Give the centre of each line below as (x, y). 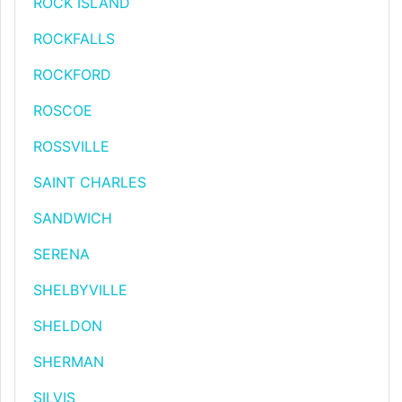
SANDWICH (73, 218)
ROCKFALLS (74, 39)
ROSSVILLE (71, 146)
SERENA (61, 254)
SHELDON (68, 326)
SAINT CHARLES (90, 182)
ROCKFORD (72, 74)
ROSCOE (63, 110)
